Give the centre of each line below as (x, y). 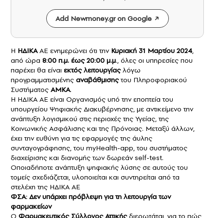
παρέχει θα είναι (37, 70)
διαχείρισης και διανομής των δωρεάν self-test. (87, 157)
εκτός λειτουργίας (92, 70)
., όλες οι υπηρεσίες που (154, 60)
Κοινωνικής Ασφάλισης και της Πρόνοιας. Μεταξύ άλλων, (103, 128)
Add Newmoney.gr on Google (103, 18)
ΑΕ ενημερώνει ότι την (74, 50)
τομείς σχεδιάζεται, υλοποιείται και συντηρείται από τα (95, 177)
